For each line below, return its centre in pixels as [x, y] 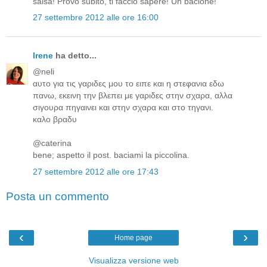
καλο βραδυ [55, 119]
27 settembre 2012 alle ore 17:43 [96, 171]
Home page [133, 237]
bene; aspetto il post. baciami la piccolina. [111, 155]
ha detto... [75, 56]
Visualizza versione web [133, 260]
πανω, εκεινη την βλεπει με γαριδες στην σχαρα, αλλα [133, 96]
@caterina [52, 143]
